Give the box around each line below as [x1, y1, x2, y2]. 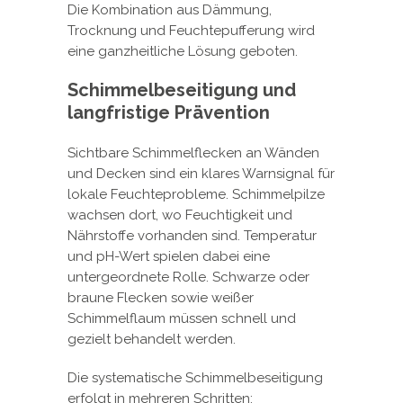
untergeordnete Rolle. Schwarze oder [67, 268, 309, 285]
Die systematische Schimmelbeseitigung [67, 369, 323, 386]
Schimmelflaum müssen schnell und [67, 309, 296, 327]
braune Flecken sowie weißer [67, 289, 254, 306]
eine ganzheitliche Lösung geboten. [67, 42, 298, 59]
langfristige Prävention [67, 101, 270, 123]
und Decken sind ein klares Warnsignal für [67, 165, 335, 182]
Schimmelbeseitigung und [67, 78, 296, 101]
